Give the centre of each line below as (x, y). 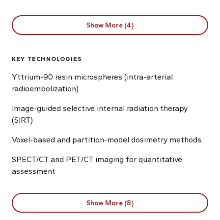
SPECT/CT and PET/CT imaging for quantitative (97, 159)
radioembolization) (45, 89)
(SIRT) (22, 120)
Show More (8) (110, 203)
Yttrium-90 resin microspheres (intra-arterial (92, 77)
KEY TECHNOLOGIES (47, 59)
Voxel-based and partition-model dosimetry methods (107, 140)
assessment (34, 171)
